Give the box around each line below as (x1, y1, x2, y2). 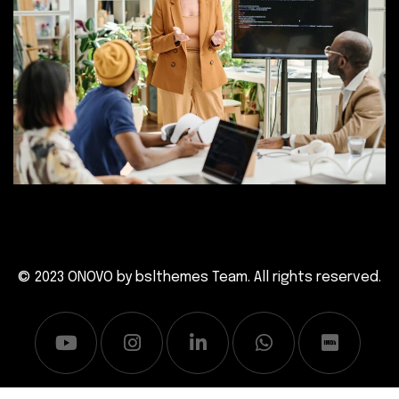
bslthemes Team (135, 269, 248, 285)
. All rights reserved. (248, 269, 381, 285)
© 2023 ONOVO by (18, 269, 135, 285)
